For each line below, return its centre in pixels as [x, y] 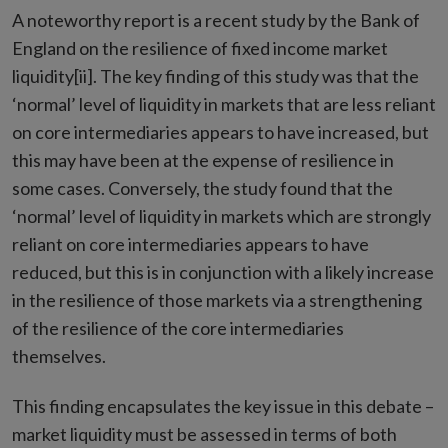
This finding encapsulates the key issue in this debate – [223, 406]
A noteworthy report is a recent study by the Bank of [216, 20]
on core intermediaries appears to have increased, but [220, 132]
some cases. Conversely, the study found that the [202, 188]
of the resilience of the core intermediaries [178, 328]
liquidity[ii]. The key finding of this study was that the [215, 76]
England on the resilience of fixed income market [200, 48]
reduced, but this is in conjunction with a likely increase [223, 272]
